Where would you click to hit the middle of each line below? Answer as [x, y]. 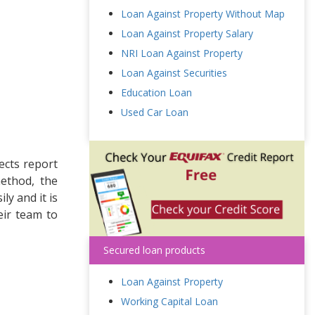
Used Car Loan [155, 112]
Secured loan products [154, 250]
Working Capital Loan [169, 301]
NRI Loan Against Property [182, 53]
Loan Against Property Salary [187, 33]
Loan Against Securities [174, 73]
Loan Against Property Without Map [203, 14]
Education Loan [156, 92]
